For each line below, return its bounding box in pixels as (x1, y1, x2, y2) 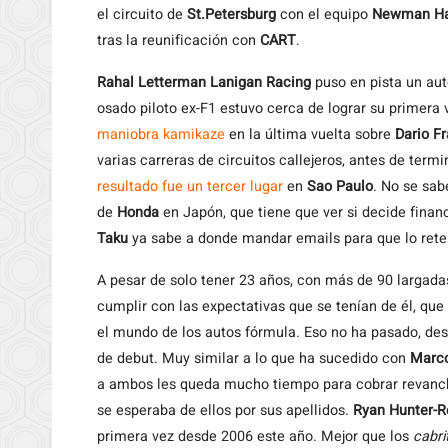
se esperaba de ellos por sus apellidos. (97, 400, 353, 421)
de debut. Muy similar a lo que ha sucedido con (97, 348, 410, 369)
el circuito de (97, 4, 187, 25)
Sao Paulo (303, 176, 373, 197)
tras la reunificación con (97, 30, 256, 51)
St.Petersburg (187, 4, 276, 25)
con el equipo (276, 4, 372, 25)
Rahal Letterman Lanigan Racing (97, 72, 311, 93)
